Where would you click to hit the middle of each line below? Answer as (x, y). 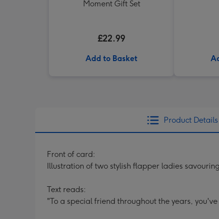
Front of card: (71, 154)
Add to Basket (111, 58)
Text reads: (66, 189)
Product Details (191, 120)
